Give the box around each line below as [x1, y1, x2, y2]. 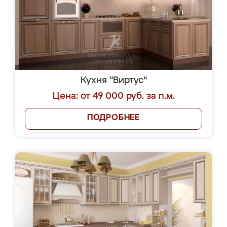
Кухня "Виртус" [80, 76, 147, 85]
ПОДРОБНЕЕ [87, 114, 140, 122]
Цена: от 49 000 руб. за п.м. [52, 92, 175, 101]
